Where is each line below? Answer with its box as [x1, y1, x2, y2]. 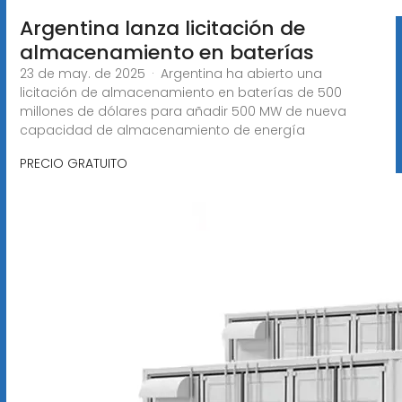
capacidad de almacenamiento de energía [19, 120, 305, 139]
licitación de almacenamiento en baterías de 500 [19, 83, 342, 101]
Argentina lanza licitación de [19, 13, 305, 42]
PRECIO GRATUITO [19, 153, 127, 172]
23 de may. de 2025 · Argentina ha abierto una [19, 64, 322, 83]
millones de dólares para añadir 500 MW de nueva [19, 101, 346, 120]
